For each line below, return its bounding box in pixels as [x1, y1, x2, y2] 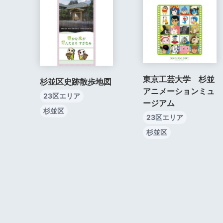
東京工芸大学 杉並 [143, 74, 215, 85]
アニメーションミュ [143, 86, 215, 97]
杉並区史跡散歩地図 [40, 76, 111, 87]
